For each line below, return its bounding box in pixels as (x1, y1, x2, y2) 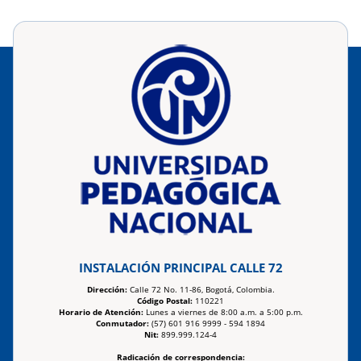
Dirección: (86, 284, 127, 296)
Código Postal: (137, 296, 193, 307)
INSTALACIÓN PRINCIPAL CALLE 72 (78, 259, 283, 276)
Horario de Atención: (58, 307, 143, 318)
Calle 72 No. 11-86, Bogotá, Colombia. (127, 284, 275, 296)
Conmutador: (96, 318, 149, 330)
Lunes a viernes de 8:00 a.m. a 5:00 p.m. (143, 307, 303, 318)
